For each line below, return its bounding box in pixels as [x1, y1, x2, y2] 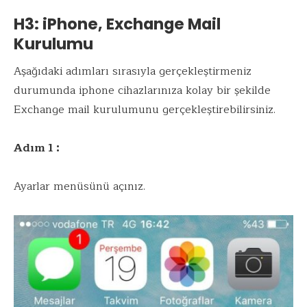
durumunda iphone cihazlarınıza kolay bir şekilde [14, 82, 271, 100]
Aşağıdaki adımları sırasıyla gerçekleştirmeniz [14, 62, 251, 81]
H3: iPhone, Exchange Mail [14, 12, 221, 35]
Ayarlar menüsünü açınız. [14, 177, 145, 196]
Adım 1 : [14, 139, 62, 158]
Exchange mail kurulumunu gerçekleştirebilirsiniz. [14, 101, 275, 119]
